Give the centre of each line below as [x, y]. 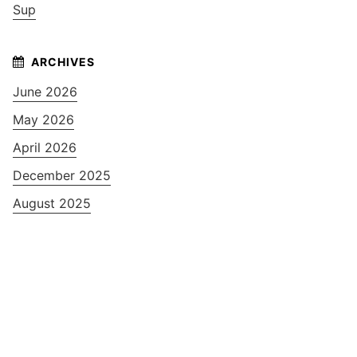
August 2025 [52, 203]
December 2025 [62, 175]
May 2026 [43, 119]
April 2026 [45, 147]
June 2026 [45, 91]
